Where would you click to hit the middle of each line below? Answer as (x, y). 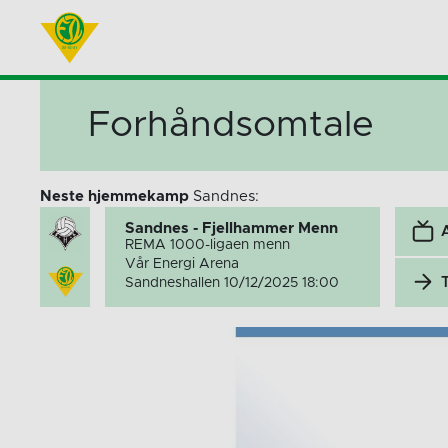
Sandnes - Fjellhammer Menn (233, 228)
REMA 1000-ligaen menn (209, 244)
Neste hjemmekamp (114, 196)
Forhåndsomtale (230, 124)
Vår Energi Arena (182, 263)
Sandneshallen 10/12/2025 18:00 (232, 282)
